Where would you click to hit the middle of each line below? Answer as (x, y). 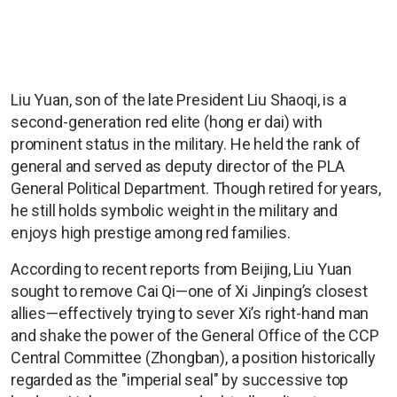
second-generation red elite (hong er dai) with (167, 122)
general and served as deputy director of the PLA (178, 167)
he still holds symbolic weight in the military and (175, 211)
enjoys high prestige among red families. (151, 233)
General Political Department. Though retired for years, (196, 189)
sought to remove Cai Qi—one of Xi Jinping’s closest (189, 292)
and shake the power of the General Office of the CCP (195, 336)
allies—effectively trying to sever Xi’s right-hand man (190, 314)
